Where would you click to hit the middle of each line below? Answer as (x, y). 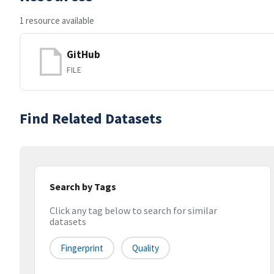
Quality (146, 248)
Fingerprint (82, 248)
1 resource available (57, 20)
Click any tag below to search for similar (133, 211)
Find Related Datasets (91, 118)
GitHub (83, 54)
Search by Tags (83, 187)
